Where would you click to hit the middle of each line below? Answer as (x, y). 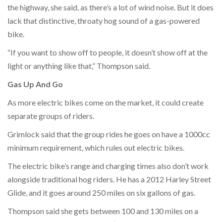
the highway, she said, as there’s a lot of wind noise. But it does (111, 7)
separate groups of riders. (52, 115)
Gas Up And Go (35, 84)
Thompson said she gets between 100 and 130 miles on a (103, 211)
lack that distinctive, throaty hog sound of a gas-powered (104, 20)
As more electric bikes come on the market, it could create (106, 102)
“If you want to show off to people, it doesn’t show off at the (108, 52)
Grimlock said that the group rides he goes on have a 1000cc (109, 134)
